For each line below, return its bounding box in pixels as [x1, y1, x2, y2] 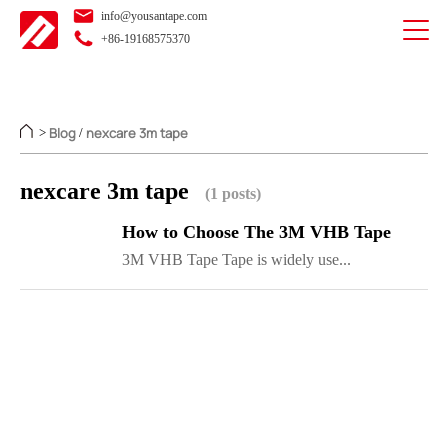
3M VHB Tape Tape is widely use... [122, 251, 351, 269]
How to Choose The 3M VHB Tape [122, 222, 391, 243]
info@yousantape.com [98, 9, 207, 23]
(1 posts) [205, 185, 261, 203]
